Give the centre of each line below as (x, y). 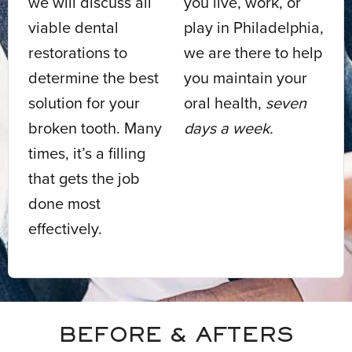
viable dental (73, 28)
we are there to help (253, 53)
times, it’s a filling (87, 154)
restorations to (78, 53)
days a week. (229, 129)
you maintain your (246, 79)
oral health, (225, 104)
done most (64, 204)
